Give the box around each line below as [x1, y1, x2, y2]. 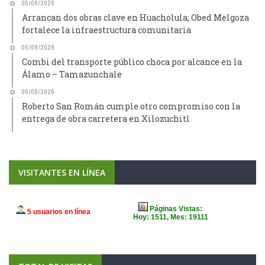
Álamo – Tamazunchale [22, 69, 122, 80]
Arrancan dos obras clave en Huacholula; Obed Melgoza [22, 12, 249, 23]
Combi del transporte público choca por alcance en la [22, 56, 242, 67]
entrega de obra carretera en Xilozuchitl [22, 113, 190, 124]
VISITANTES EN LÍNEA [18, 167, 105, 178]
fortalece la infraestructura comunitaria [22, 24, 191, 35]
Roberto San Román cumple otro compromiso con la [22, 101, 240, 112]
